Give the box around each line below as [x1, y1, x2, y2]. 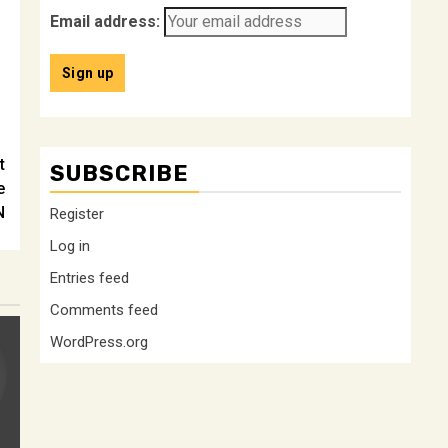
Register [50, 205, 104, 223]
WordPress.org [50, 333, 148, 351]
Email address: [50, 12, 160, 31]
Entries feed [50, 269, 129, 287]
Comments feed [50, 301, 158, 319]
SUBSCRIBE [50, 160, 189, 187]
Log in [50, 237, 90, 255]
